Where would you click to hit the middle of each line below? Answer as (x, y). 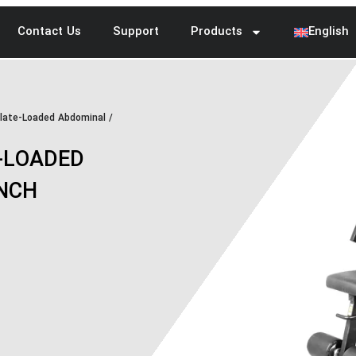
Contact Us (49, 32)
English (328, 32)
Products (216, 32)
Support (135, 32)
